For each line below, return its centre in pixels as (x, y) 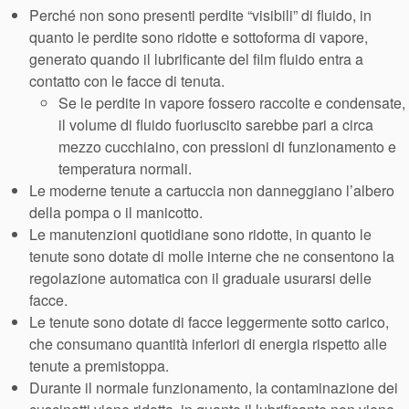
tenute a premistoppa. (99, 366)
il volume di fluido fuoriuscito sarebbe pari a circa (216, 125)
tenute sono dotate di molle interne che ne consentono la (212, 257)
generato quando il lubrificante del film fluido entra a (196, 59)
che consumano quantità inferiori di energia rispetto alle (208, 344)
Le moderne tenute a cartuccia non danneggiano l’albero (212, 191)
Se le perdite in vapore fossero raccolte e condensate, (232, 103)
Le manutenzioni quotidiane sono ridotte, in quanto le (200, 235)
